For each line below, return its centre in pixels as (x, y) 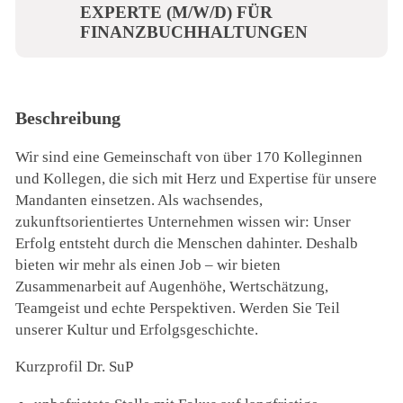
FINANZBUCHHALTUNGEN (194, 31)
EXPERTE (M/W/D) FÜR (177, 12)
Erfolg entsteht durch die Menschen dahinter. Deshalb (187, 244)
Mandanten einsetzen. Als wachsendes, (139, 201)
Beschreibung (68, 117)
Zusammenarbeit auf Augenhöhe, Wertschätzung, (172, 287)
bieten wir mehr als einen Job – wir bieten (148, 265)
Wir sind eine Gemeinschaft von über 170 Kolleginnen (189, 157)
